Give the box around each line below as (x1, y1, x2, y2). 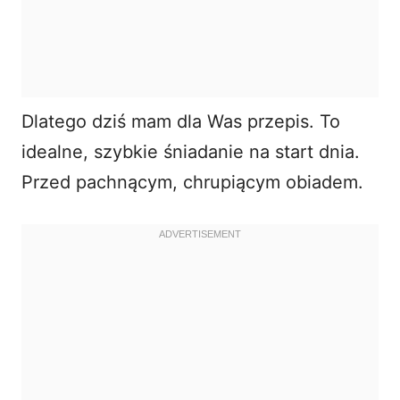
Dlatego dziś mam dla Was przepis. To (21, 110, 340, 132)
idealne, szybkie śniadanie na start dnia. (21, 140, 360, 162)
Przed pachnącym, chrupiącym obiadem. (21, 171, 363, 193)
